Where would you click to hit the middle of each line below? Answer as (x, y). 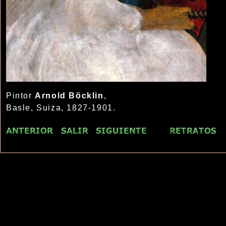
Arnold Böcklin (69, 96)
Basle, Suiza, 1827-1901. (61, 108)
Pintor (21, 96)
